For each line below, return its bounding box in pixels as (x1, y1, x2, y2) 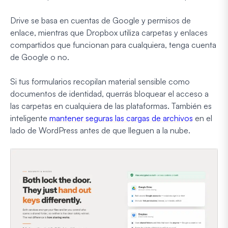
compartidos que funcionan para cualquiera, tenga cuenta (10, 39, 216, 50)
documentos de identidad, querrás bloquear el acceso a (10, 88, 209, 99)
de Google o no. (10, 51, 69, 62)
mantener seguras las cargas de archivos (49, 112, 193, 123)
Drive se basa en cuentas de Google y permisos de (10, 15, 191, 25)
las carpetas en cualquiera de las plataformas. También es (10, 100, 212, 111)
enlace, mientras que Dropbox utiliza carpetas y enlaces (10, 27, 208, 38)
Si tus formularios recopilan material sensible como (10, 76, 190, 87)
